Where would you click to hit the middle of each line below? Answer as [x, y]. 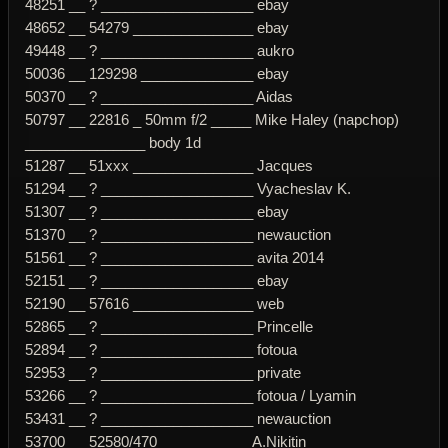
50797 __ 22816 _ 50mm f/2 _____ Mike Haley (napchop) [212, 119]
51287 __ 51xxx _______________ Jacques [169, 165]
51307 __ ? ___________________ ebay [157, 211]
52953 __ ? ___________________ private [163, 372]
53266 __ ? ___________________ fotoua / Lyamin [190, 395]
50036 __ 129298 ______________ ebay [157, 73]
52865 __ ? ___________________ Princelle [169, 326]
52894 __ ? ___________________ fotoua [161, 349]
